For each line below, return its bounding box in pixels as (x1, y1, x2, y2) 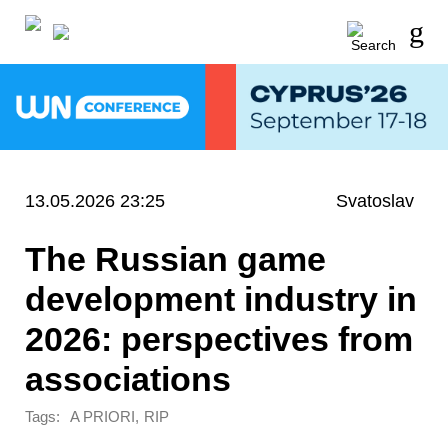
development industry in (25, 279, 417, 318)
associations (25, 359, 231, 398)
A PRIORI (70, 409, 135, 426)
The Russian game (25, 239, 326, 278)
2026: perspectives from (25, 319, 413, 358)
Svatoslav (336, 190, 415, 211)
